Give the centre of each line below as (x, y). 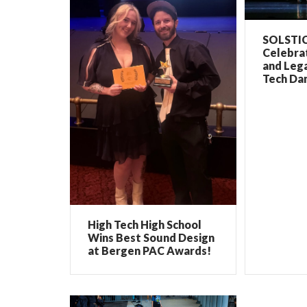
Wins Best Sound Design (151, 237)
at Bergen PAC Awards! (149, 250)
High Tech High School (145, 224)
